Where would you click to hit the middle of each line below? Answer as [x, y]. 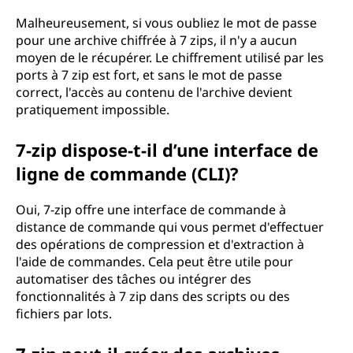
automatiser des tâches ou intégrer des [134, 279]
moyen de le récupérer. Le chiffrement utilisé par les [170, 58]
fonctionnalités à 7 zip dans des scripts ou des [153, 296]
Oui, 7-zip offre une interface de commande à [151, 210]
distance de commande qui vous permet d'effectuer [170, 227]
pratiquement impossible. [93, 110]
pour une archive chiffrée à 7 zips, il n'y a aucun [156, 40]
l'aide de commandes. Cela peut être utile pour [154, 262]
